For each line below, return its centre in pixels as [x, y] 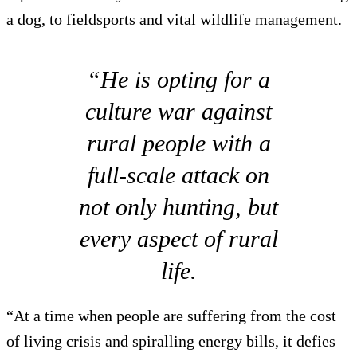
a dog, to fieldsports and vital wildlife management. [174, 20]
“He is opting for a [178, 80]
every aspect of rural [178, 239]
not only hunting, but [178, 207]
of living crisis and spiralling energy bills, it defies [171, 341]
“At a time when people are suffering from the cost [171, 316]
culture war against [178, 112]
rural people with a [178, 143]
